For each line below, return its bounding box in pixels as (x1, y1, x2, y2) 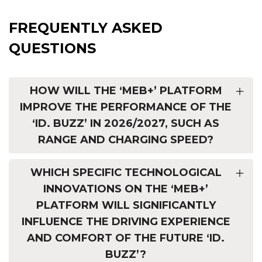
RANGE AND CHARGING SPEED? (38, 133, 213, 146)
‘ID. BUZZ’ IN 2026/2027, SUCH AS (32, 116, 219, 130)
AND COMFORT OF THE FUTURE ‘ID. (27, 231, 225, 244)
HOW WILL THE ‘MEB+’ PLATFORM (29, 84, 222, 97)
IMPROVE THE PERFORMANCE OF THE (20, 100, 232, 113)
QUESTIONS (9, 39, 96, 57)
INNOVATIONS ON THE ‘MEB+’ (43, 182, 208, 195)
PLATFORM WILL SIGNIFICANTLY (36, 198, 216, 212)
